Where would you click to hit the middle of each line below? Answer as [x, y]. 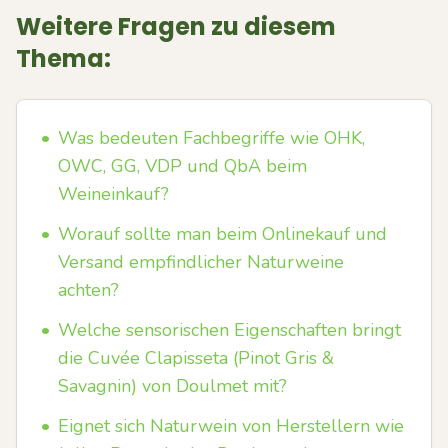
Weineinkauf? [113, 194]
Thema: [63, 58]
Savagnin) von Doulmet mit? [172, 386]
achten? [88, 290]
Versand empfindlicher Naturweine [201, 262]
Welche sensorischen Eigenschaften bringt [229, 330]
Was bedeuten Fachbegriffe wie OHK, [211, 138]
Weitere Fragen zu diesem [176, 26]
